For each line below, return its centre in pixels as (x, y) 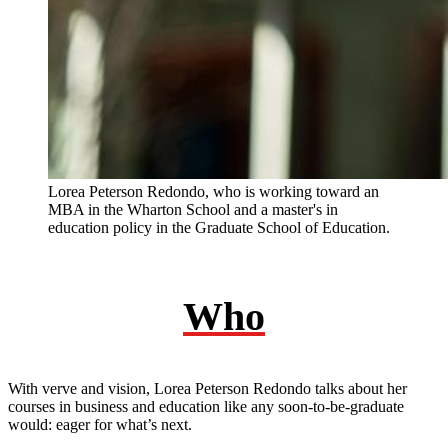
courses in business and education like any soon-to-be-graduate (206, 407)
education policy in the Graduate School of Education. (219, 228)
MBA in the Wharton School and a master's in (193, 210)
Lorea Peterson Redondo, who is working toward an (213, 192)
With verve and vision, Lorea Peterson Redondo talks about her (207, 389)
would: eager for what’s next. (100, 425)
